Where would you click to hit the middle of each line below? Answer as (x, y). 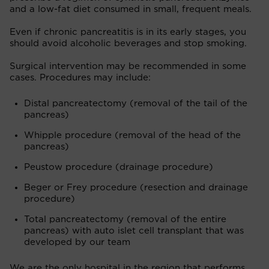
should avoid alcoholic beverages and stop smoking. (128, 43)
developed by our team (77, 242)
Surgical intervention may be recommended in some (128, 66)
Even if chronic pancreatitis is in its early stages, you (128, 32)
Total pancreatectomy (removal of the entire (125, 219)
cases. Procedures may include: (80, 77)
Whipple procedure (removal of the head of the (132, 135)
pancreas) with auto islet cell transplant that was (134, 231)
